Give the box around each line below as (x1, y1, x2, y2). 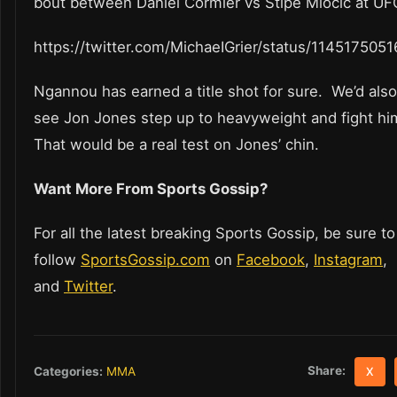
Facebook (237, 251, 305, 269)
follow (34, 251, 81, 269)
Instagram (314, 251, 383, 269)
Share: (307, 363, 346, 378)
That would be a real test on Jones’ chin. (34, 136, 319, 154)
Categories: (34, 364, 103, 379)
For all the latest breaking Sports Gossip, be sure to (34, 224, 395, 243)
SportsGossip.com (81, 251, 210, 269)
